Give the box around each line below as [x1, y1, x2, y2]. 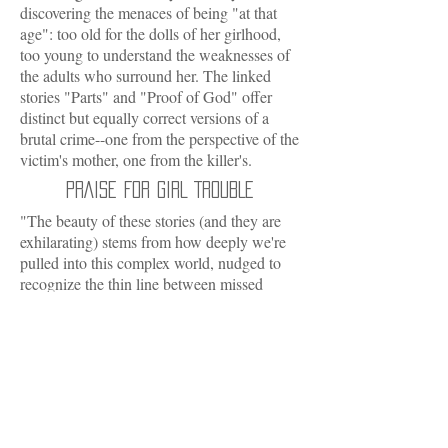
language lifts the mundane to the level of [20, 400, 278, 421]
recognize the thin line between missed [20, 273, 263, 294]
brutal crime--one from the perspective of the [20, 128, 299, 149]
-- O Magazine [87, 315, 181, 337]
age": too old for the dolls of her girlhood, [20, 23, 281, 44]
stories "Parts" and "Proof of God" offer [20, 86, 272, 107]
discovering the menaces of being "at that [20, 2, 277, 23]
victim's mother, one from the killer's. [20, 149, 252, 170]
